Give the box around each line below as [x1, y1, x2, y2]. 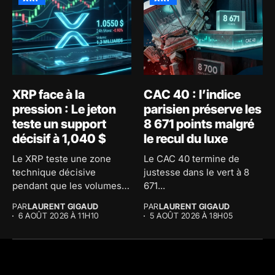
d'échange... [12, 193, 66, 206]
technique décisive [12, 166, 96, 179]
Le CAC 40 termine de [144, 153, 239, 165]
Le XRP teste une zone [12, 153, 111, 165]
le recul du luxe [144, 131, 228, 147]
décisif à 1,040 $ [12, 131, 106, 147]
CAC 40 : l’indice [144, 87, 241, 103]
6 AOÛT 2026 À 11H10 [18, 211, 99, 221]
